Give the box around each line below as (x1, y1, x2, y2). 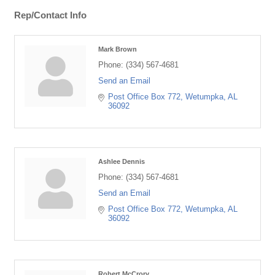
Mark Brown (98, 45, 137, 53)
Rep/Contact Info (14, 10, 87, 21)
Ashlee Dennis (98, 158, 145, 166)
